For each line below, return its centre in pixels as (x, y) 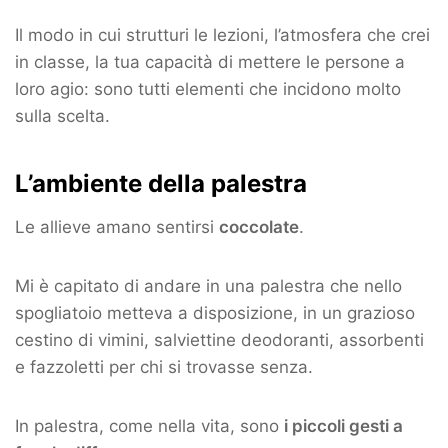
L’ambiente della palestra (161, 184)
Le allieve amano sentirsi (117, 227)
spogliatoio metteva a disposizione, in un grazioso (215, 313)
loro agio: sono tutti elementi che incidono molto (208, 89)
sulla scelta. (62, 116)
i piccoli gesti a (343, 426)
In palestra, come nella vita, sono (149, 426)
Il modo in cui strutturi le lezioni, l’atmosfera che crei (222, 35)
